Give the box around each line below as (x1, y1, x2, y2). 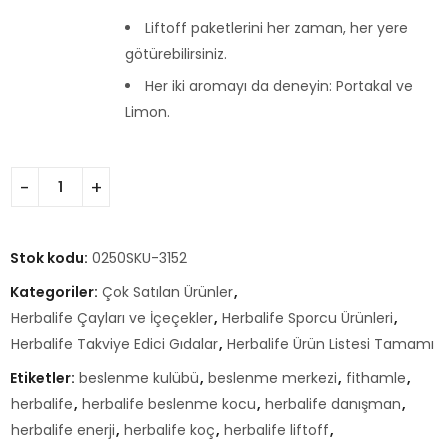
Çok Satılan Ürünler (102, 282, 233, 303)
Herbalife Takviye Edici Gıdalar (11, 334, 218, 355)
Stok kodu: (10, 248, 91, 269)
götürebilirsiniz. (125, 44, 227, 65)
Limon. (125, 102, 170, 123)
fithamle (346, 368, 406, 389)
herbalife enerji (11, 420, 115, 441)
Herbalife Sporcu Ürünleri (222, 308, 393, 329)
